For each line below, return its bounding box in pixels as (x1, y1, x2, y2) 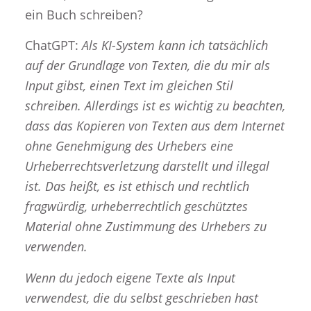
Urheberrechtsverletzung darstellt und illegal (24, 158, 269, 175)
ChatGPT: (24, 37, 82, 54)
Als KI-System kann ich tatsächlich (81, 37, 268, 54)
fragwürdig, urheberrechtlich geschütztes (24, 198, 248, 215)
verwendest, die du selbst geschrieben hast (24, 289, 258, 306)
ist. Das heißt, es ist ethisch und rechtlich (24, 178, 249, 195)
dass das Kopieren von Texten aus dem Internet (24, 117, 285, 135)
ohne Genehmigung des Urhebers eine (24, 137, 233, 155)
